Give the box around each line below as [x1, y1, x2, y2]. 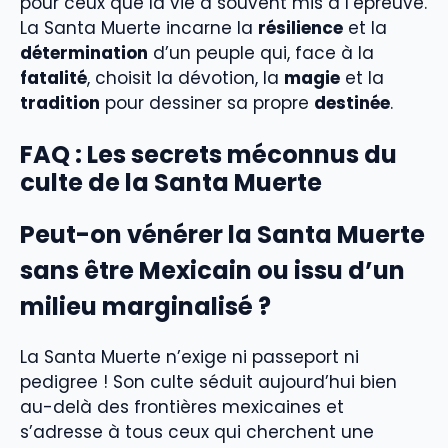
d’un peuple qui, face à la [148, 40, 374, 65]
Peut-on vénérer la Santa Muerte [20, 218, 425, 252]
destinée [314, 90, 390, 115]
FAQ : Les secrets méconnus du [20, 138, 397, 172]
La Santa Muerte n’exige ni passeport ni [20, 345, 359, 370]
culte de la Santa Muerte [20, 166, 322, 200]
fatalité [20, 65, 87, 90]
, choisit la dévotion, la [87, 65, 284, 90]
